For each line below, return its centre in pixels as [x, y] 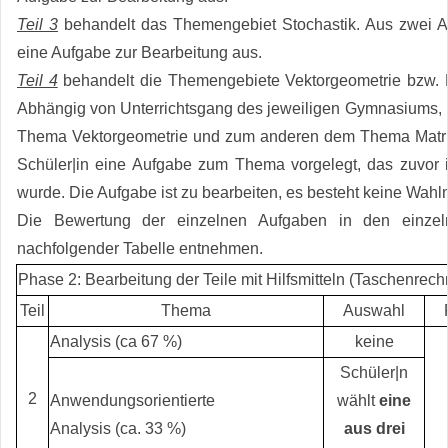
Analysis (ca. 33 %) [118, 428]
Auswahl [374, 310]
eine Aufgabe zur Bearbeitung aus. [139, 53]
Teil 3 [37, 25]
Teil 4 [37, 81]
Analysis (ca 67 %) [116, 341]
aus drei [374, 428]
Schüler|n [374, 372]
